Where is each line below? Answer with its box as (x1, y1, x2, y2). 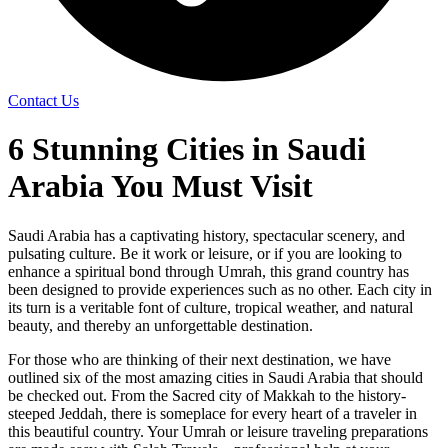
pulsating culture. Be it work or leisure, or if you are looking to (8, 244, 402, 262)
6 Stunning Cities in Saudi (8, 131, 366, 168)
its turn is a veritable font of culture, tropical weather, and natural (8, 298, 413, 316)
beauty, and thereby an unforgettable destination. (8, 316, 313, 334)
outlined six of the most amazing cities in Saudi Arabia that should (8, 368, 423, 386)
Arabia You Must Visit (8, 168, 313, 205)
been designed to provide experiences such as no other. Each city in (8, 280, 432, 298)
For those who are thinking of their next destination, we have (8, 350, 391, 368)
